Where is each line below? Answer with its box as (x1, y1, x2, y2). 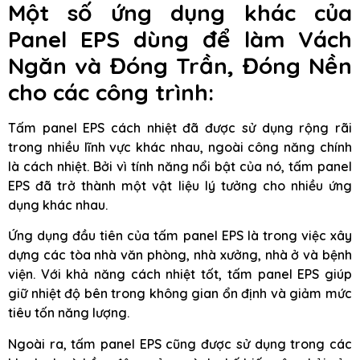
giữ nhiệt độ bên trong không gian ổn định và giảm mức (8, 285, 352, 302)
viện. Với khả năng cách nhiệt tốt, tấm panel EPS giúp (8, 266, 352, 283)
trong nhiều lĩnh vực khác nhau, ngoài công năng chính (8, 138, 352, 155)
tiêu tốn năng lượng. (8, 305, 129, 321)
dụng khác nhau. (8, 196, 108, 213)
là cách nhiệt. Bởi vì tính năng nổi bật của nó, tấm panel (8, 157, 352, 174)
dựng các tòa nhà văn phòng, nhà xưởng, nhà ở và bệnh (8, 247, 352, 264)
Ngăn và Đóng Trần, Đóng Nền (8, 51, 352, 80)
